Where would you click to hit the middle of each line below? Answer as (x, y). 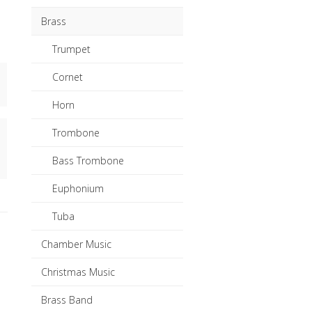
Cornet (68, 77)
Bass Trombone (88, 160)
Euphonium (78, 188)
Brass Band (67, 299)
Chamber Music (77, 244)
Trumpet (72, 49)
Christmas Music (78, 272)
